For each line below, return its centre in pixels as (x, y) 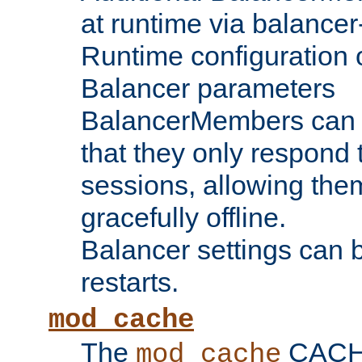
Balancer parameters (208, 88)
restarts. (130, 282)
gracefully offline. (183, 218)
